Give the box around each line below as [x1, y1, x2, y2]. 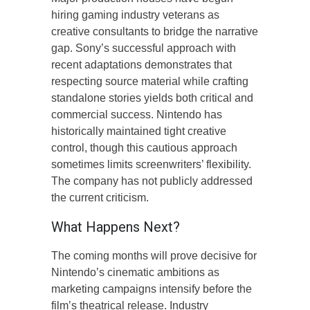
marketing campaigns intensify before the [51, 282, 252, 295]
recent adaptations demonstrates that [51, 58, 232, 71]
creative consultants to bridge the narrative [51, 25, 258, 37]
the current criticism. [51, 191, 149, 203]
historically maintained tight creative [51, 125, 226, 137]
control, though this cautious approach [51, 141, 237, 154]
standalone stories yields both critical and [51, 91, 253, 104]
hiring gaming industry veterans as [51, 8, 219, 21]
